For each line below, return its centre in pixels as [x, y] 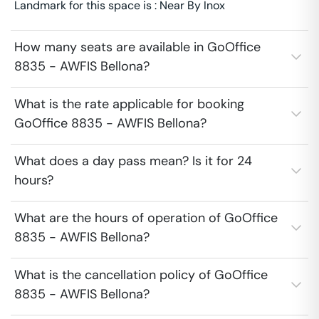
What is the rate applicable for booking [129, 104]
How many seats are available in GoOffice [137, 47]
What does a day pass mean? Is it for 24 [133, 161]
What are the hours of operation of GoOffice [146, 218]
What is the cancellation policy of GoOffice [141, 275]
